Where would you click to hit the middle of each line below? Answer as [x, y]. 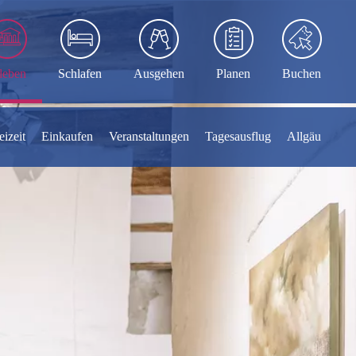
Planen [233, 73]
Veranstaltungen [149, 136]
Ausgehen [159, 73]
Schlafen [80, 73]
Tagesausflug [238, 136]
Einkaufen [67, 136]
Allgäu [304, 136]
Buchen [302, 73]
